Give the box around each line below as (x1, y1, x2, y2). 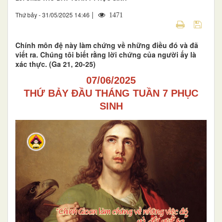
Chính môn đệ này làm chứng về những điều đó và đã (15, 40, 198, 50)
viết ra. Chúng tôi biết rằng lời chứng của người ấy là (15, 49, 196, 59)
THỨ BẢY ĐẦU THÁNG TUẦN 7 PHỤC (24, 87, 198, 99)
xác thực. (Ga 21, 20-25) (15, 58, 96, 69)
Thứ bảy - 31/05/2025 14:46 (15, 10, 90, 19)
